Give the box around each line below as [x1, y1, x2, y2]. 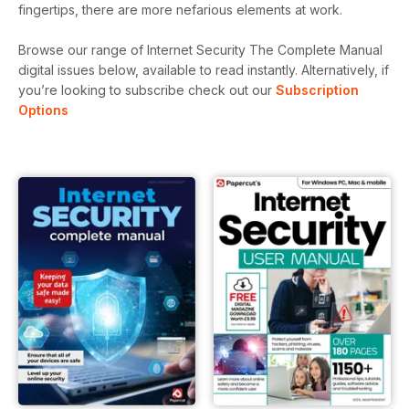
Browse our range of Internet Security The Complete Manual [18, 42, 383, 58]
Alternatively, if [301, 62, 389, 78]
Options [18, 102, 68, 118]
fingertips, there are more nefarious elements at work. [18, 2, 342, 17]
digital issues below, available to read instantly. [18, 62, 301, 78]
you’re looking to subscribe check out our [18, 82, 276, 98]
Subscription [276, 82, 359, 98]
